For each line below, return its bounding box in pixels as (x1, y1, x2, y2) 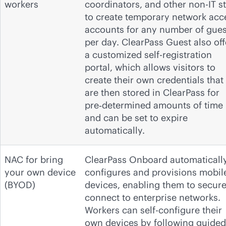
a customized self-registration (85, 48, 212, 61)
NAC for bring (5, 153, 63, 165)
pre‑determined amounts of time (85, 99, 223, 111)
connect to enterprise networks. (85, 191, 220, 203)
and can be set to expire (85, 111, 188, 124)
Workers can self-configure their (85, 204, 222, 216)
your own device (5, 166, 76, 178)
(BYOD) (5, 179, 35, 191)
